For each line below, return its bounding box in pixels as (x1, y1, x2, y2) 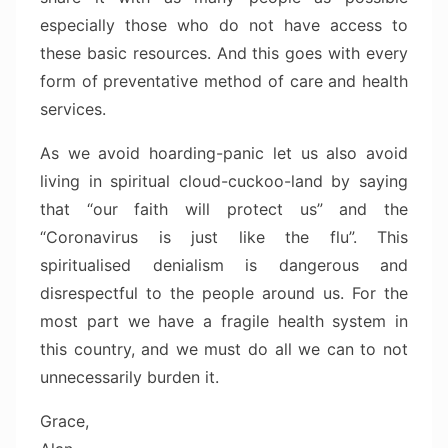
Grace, (40, 411, 89, 432)
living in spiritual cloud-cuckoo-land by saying (40, 171, 408, 192)
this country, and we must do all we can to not (40, 339, 408, 360)
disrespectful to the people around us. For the (40, 283, 408, 304)
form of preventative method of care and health (40, 71, 408, 92)
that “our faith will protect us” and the (40, 199, 408, 220)
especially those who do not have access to (40, 15, 408, 36)
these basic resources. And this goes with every (40, 43, 408, 64)
